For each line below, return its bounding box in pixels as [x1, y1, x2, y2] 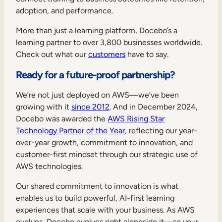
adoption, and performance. [16, 5, 115, 15]
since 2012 [71, 102, 110, 111]
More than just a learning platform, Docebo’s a [16, 25, 177, 35]
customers [88, 49, 125, 59]
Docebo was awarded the [16, 113, 108, 123]
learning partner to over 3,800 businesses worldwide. [16, 37, 202, 47]
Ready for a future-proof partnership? [16, 68, 175, 81]
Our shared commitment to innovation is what [16, 181, 178, 191]
